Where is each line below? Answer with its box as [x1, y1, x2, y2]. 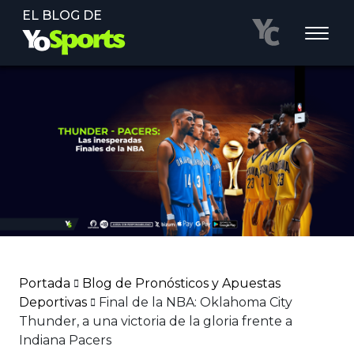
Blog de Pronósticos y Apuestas [82, 276, 281, 292]
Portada [19, 276, 70, 292]
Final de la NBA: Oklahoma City [99, 295, 292, 311]
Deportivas [19, 295, 87, 311]
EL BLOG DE [22, 8, 102, 23]
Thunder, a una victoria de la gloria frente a [19, 314, 292, 330]
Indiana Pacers [19, 333, 111, 348]
